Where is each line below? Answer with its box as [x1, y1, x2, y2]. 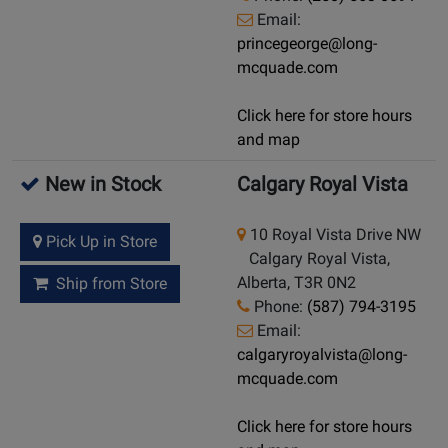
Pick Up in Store [42, 232, 157, 252]
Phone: [250, 297, 307, 317]
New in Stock [40, 172, 161, 197]
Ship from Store [48, 274, 167, 294]
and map [237, 130, 300, 150]
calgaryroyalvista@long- [237, 345, 407, 365]
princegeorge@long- [237, 34, 377, 54]
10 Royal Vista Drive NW [246, 225, 421, 245]
